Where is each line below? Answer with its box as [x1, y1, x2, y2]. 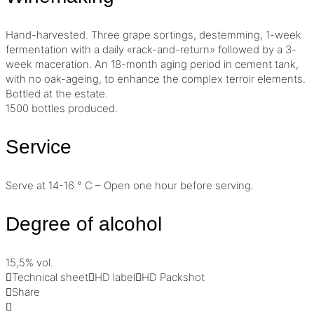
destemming [199, 28, 260, 42]
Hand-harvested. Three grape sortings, [6, 28, 199, 42]
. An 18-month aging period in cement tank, [89, 57, 299, 71]
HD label [95, 271, 135, 285]
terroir [226, 72, 254, 86]
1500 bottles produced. [6, 102, 118, 116]
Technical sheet [12, 271, 88, 285]
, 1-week [260, 28, 301, 42]
